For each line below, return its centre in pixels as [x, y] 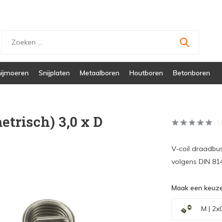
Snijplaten [54, 73]
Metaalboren [100, 73]
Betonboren [192, 73]
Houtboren [146, 73]
